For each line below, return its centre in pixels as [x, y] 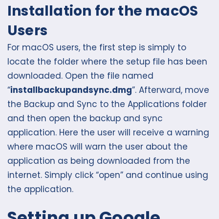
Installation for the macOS [103, 11]
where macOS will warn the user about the [98, 147]
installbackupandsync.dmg [71, 90]
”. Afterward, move [171, 90]
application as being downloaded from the [99, 161]
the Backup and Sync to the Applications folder [107, 104]
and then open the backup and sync [85, 119]
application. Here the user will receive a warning [108, 133]
